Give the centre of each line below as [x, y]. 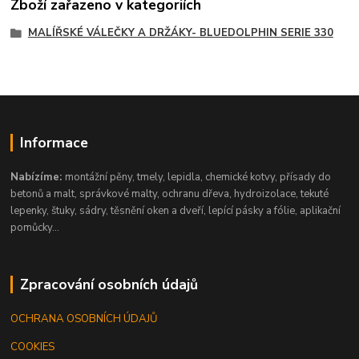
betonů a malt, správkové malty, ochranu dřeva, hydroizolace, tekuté [170, 194]
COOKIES [33, 347]
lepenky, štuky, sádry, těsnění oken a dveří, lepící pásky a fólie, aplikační [176, 211]
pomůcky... [35, 228]
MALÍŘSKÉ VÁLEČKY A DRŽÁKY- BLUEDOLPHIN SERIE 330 [180, 32]
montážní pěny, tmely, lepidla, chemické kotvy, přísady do [198, 177]
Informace [54, 143]
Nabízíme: [38, 177]
